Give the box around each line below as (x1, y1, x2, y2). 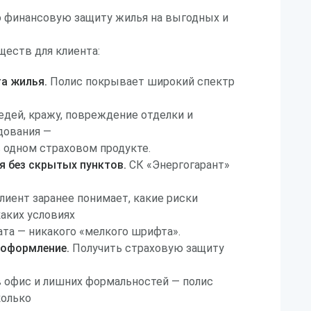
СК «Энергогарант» (126, 158, 230, 171)
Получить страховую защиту (69, 242, 224, 255)
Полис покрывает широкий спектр (47, 75, 235, 88)
